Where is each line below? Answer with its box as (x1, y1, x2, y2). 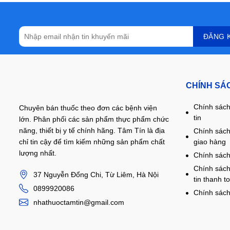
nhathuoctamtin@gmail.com (33, 198, 124, 207)
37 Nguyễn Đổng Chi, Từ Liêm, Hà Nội (33, 170, 159, 179)
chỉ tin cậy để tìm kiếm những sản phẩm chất (19, 138, 165, 146)
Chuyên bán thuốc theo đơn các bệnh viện (19, 104, 157, 112)
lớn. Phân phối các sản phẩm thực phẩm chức (19, 115, 169, 124)
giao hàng (194, 138, 226, 146)
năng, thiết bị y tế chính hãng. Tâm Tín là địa (19, 126, 165, 135)
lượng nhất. (19, 149, 56, 158)
